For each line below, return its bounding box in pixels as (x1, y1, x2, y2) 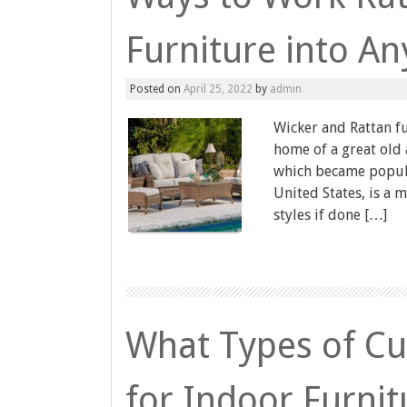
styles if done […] (273, 206, 387, 223)
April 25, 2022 (184, 83, 253, 95)
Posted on (130, 83, 184, 95)
